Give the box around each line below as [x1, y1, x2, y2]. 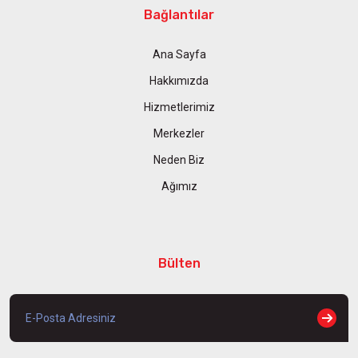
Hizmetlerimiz [143, 100, 215, 113]
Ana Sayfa [152, 47, 206, 61]
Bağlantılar [144, 6, 214, 22]
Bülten [157, 255, 201, 271]
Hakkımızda [149, 74, 209, 87]
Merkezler [153, 126, 205, 140]
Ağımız [161, 179, 197, 193]
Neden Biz [153, 153, 205, 166]
